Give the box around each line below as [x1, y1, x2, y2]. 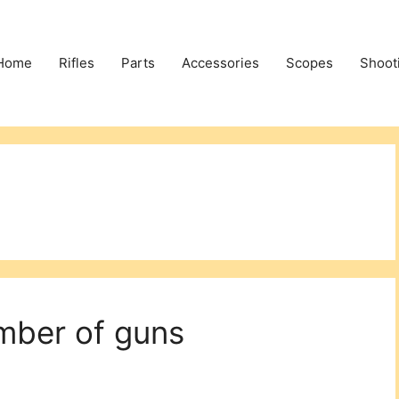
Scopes [286, 54, 333, 71]
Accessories [182, 54, 259, 71]
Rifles [59, 54, 94, 71]
